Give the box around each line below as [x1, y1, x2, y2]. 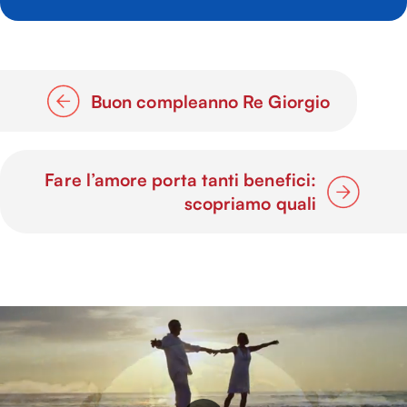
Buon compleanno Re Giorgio [91, 91, 330, 114]
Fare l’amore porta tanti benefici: [45, 169, 316, 192]
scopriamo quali [184, 193, 316, 215]
